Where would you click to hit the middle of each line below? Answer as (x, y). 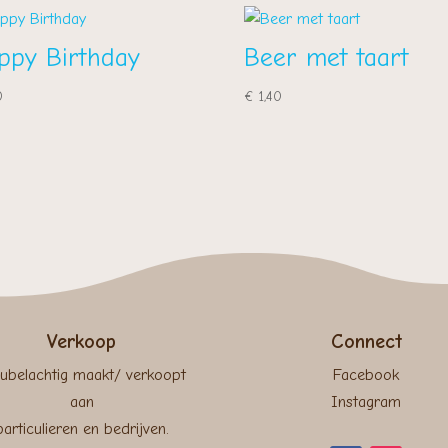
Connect (366, 342)
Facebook (366, 375)
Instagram (366, 402)
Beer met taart (327, 57)
